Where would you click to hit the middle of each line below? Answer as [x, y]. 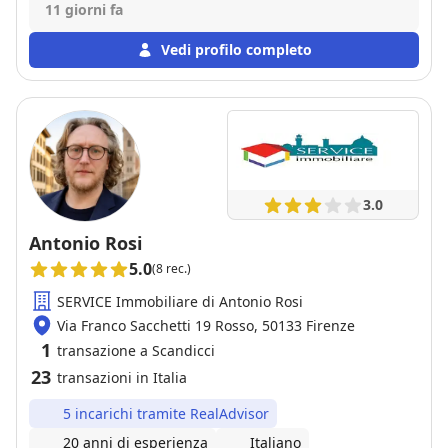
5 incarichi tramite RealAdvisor [166, 413]
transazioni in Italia [122, 377]
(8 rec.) [171, 268]
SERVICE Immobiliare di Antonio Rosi [180, 301]
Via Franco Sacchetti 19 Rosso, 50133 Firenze [206, 325]
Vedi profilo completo [236, 49]
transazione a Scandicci [136, 350]
